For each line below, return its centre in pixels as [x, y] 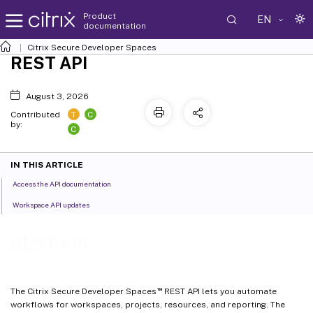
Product [100, 16]
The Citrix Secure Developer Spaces [83, 291]
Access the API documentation [62, 184]
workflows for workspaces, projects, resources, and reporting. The [148, 304]
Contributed [35, 115]
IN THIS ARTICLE [47, 165]
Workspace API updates [51, 205]
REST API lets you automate [219, 291]
